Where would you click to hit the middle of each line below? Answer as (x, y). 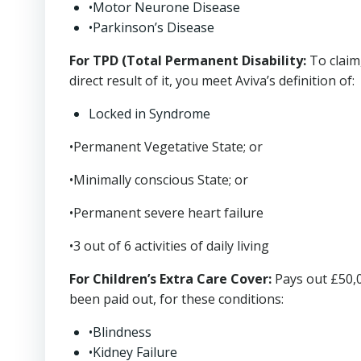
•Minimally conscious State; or (159, 180)
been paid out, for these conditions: (176, 299)
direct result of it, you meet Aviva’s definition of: (212, 81)
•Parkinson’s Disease (151, 27)
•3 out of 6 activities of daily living (169, 246)
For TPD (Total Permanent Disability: (188, 60)
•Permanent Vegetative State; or (166, 147)
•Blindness (120, 332)
